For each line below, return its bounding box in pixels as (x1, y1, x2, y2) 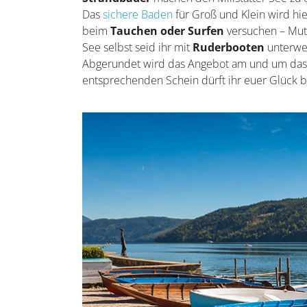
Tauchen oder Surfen (110, 23, 225, 39)
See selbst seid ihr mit (82, 40, 193, 56)
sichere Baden (103, 7, 173, 23)
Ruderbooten (193, 40, 265, 56)
